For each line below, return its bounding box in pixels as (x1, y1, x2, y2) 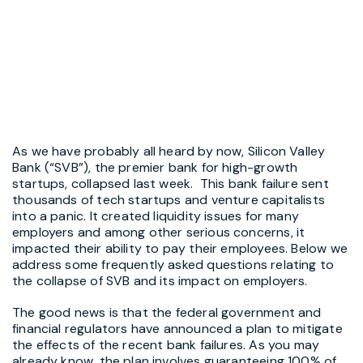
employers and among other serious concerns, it (12, 223, 305, 241)
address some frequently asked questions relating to (12, 255, 335, 273)
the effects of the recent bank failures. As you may (12, 336, 320, 354)
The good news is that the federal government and (12, 304, 322, 322)
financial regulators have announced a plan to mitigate (12, 320, 343, 338)
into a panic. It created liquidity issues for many (12, 207, 299, 224)
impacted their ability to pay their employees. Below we (12, 239, 348, 257)
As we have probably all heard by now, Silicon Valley (12, 142, 326, 160)
